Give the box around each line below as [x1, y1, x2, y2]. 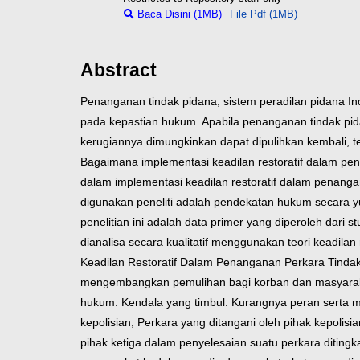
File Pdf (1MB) [229, 7, 297, 20]
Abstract [80, 59, 157, 81]
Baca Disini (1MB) [133, 7, 222, 20]
